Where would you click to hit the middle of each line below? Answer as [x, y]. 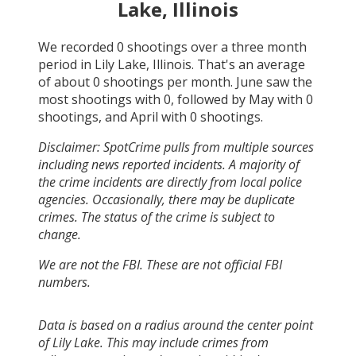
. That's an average [248, 64]
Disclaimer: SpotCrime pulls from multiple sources [176, 147]
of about [66, 81]
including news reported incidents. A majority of [169, 164]
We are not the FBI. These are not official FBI [160, 264]
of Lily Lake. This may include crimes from [153, 342]
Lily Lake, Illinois [143, 64]
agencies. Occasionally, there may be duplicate [166, 199]
